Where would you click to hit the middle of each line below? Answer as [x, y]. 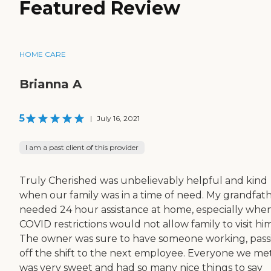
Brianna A [51, 84]
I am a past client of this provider [82, 147]
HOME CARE [43, 54]
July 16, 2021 [118, 118]
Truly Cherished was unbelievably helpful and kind [143, 180]
